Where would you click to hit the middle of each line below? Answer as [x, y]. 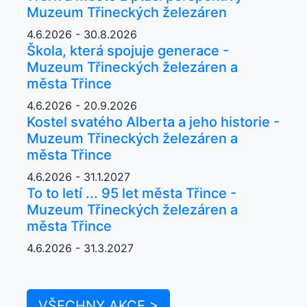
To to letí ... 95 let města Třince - [132, 193]
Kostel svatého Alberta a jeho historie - [153, 122]
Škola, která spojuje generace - [128, 50]
